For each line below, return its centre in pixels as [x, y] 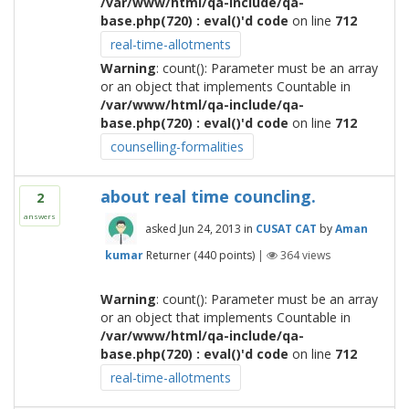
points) [235, 255]
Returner [168, 255]
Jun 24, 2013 [210, 229]
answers [40, 216]
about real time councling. [208, 196]
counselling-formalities [177, 147]
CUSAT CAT [286, 229]
